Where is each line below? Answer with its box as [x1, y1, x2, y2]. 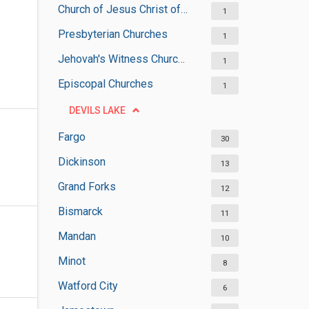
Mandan [57, 230, 96, 243]
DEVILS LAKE [68, 105, 126, 116]
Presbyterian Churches [57, 28, 168, 41]
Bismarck [57, 205, 103, 218]
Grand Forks [57, 180, 116, 193]
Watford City [57, 279, 118, 292]
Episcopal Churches [57, 77, 153, 90]
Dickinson [57, 155, 106, 168]
